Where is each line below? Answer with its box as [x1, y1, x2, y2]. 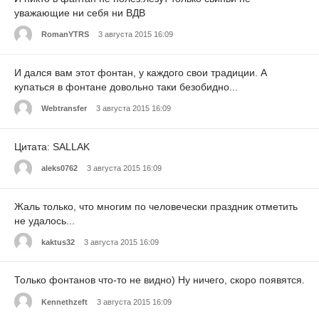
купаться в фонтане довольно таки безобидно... [14, 80, 238, 93]
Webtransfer [41, 104, 87, 113]
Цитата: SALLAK [14, 140, 90, 152]
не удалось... [14, 214, 75, 226]
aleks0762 [41, 164, 78, 172]
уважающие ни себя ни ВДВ [14, 7, 145, 19]
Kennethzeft [41, 297, 88, 306]
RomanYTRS [41, 30, 89, 39]
